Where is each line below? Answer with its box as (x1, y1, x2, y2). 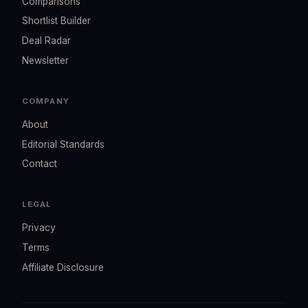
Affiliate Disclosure (22, 261, 104, 273)
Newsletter (22, 54, 69, 66)
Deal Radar (22, 35, 71, 47)
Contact (22, 158, 57, 170)
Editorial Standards (22, 138, 104, 150)
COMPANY (22, 96, 69, 106)
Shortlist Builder (22, 15, 91, 27)
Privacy (22, 222, 56, 234)
